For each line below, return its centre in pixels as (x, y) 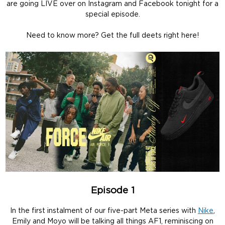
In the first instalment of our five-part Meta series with (104, 211)
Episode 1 (113, 191)
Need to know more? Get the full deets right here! (113, 36)
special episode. (113, 15)
